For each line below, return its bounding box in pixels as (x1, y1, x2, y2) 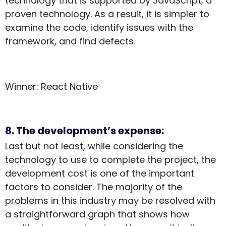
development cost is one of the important (5, 167, 194, 180)
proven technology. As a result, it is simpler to (5, 8, 209, 21)
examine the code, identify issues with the (5, 21, 193, 34)
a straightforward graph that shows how (5, 208, 190, 221)
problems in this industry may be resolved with (5, 194, 215, 207)
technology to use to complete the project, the (5, 153, 216, 166)
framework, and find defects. (5, 35, 135, 48)
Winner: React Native (5, 80, 98, 93)
